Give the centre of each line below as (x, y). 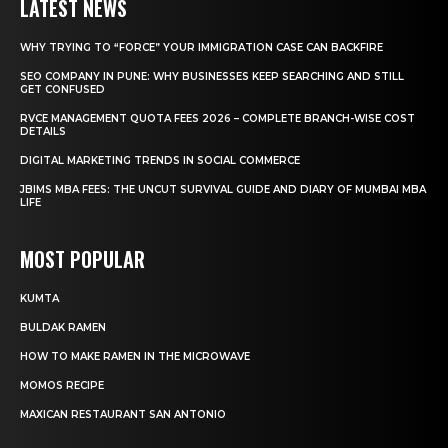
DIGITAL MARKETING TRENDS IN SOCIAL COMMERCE (160, 161)
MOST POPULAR (82, 259)
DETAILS (43, 132)
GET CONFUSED (62, 90)
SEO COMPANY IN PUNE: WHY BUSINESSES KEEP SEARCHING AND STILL (212, 77)
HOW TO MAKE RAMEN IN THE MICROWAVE (135, 357)
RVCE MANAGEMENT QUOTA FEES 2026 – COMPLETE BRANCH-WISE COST (217, 119)
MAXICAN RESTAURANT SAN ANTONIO (123, 415)
